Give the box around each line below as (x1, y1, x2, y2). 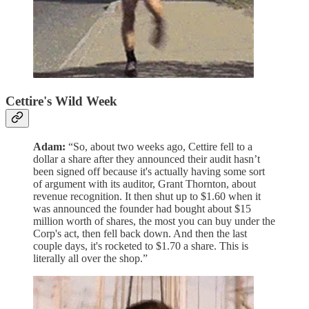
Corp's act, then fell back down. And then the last (33, 227, 247, 239)
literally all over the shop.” (33, 252, 148, 264)
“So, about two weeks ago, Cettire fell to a (66, 140, 252, 152)
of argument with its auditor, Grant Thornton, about (33, 177, 256, 190)
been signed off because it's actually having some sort (33, 165, 265, 177)
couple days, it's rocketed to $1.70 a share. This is (33, 239, 248, 252)
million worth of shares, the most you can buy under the (33, 215, 275, 227)
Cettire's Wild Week (6, 94, 117, 108)
